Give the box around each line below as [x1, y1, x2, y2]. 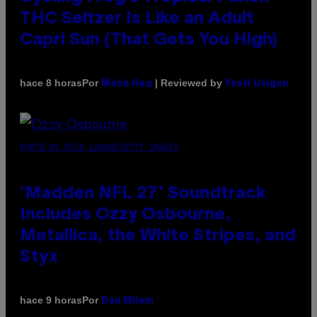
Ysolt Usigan [225, 79, 289, 88]
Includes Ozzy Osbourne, [20, 207, 231, 223]
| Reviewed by [152, 76, 225, 88]
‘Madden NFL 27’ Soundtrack [20, 185, 266, 202]
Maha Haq [101, 79, 152, 88]
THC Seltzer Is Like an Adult [20, 11, 254, 27]
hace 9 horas [20, 294, 82, 306]
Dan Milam [101, 296, 154, 306]
